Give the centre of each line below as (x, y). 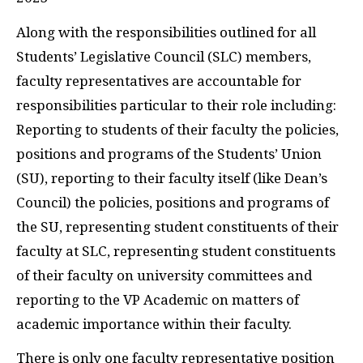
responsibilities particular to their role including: (176, 105)
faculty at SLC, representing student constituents (176, 251)
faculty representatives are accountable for (159, 81)
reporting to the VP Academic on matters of (158, 299)
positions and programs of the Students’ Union (169, 154)
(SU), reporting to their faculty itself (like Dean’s (172, 178)
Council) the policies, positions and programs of (173, 202)
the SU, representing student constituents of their (177, 226)
